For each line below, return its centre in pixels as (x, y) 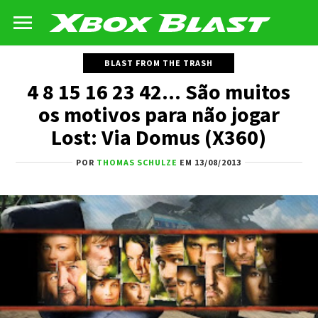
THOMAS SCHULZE (137, 162)
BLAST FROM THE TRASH (159, 63)
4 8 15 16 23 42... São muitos (159, 92)
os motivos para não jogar (159, 114)
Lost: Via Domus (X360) (159, 137)
